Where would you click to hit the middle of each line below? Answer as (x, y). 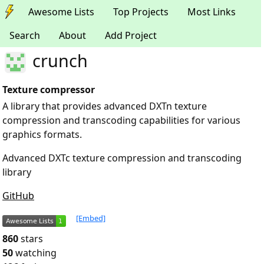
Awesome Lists (61, 12)
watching (36, 253)
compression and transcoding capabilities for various (121, 120)
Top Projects (141, 12)
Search (25, 35)
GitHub (18, 196)
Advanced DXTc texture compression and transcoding (122, 158)
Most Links (212, 12)
